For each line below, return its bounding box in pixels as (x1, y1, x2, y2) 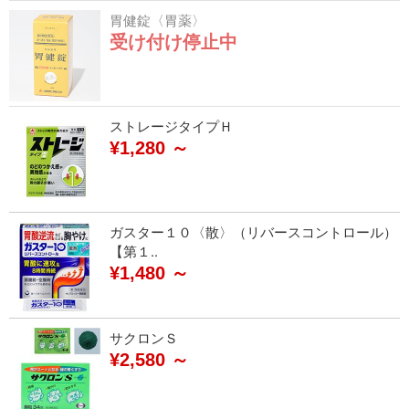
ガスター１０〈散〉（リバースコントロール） (110, 222, 397, 241)
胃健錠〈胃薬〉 (110, 10, 205, 29)
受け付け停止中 (110, 32, 237, 52)
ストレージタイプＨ (110, 116, 233, 135)
